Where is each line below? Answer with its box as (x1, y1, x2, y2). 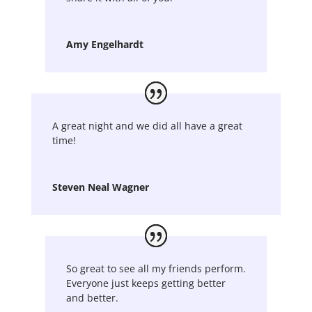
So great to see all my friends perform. (65, 261, 246, 275)
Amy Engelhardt (65, 38, 143, 52)
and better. (65, 290, 118, 304)
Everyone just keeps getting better (65, 276, 226, 290)
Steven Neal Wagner (52, 180, 149, 194)
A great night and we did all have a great (52, 118, 242, 132)
